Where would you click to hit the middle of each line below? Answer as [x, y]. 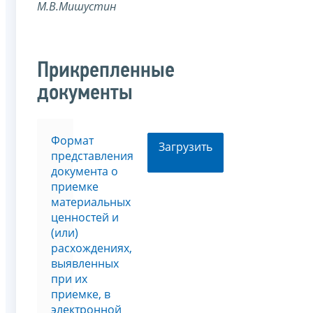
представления [92, 156]
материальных [91, 202]
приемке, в [81, 294]
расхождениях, [92, 248]
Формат [72, 141]
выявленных [85, 264]
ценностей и [85, 218]
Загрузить [185, 147]
